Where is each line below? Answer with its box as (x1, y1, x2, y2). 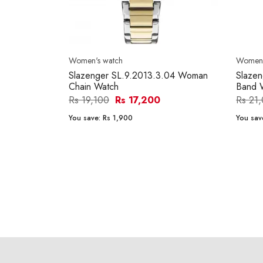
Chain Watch (69, 80, 119, 94)
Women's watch (69, 55, 123, 67)
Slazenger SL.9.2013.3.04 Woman (69, 69, 208, 83)
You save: (69, 113, 103, 124)
